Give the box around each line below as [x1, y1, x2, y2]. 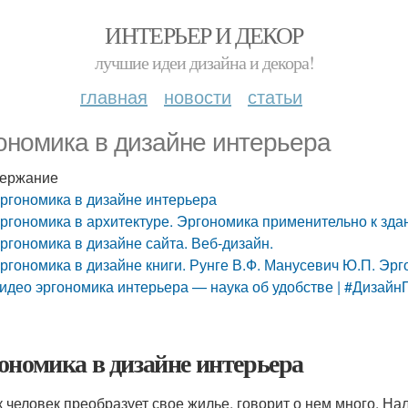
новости [164, 83, 231, 109]
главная [80, 83, 148, 109]
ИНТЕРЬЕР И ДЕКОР [105, 19, 303, 50]
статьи [248, 83, 302, 109]
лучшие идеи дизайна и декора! [94, 50, 314, 75]
